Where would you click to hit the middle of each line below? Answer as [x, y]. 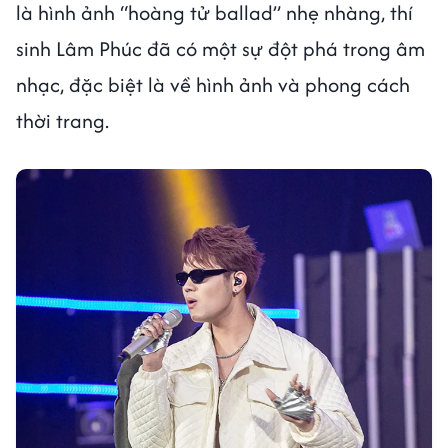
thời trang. [62, 121]
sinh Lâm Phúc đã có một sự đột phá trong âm [220, 49]
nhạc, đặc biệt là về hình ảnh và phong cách [213, 85]
